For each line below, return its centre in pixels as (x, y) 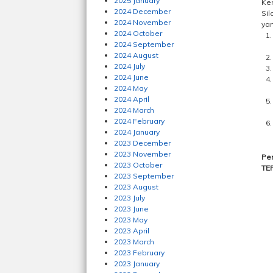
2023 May (131, 220)
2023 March (134, 242)
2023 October (138, 165)
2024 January (137, 132)
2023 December (142, 143)
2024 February (139, 121)
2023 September (144, 176)
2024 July (129, 66)
